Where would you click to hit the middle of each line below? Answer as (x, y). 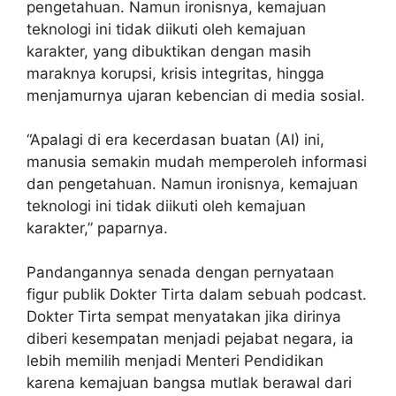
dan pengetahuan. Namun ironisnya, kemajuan (192, 183)
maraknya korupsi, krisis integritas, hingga (175, 73)
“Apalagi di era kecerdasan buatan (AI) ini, (175, 139)
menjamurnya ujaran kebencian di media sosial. (196, 95)
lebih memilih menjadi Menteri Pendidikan (175, 360)
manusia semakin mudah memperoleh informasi (197, 161)
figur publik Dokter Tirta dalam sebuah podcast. (197, 294)
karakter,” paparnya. (97, 228)
